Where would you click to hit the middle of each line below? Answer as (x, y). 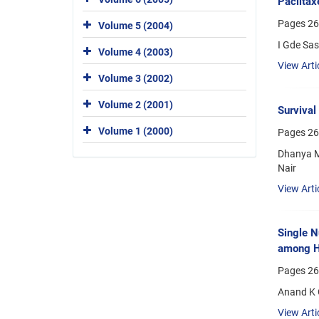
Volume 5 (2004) (136, 25)
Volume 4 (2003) (136, 52)
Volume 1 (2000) (136, 131)
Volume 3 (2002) (136, 78)
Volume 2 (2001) (136, 104)
